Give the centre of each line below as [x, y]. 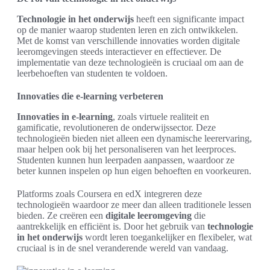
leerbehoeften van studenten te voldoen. [92, 73]
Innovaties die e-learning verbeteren [90, 96]
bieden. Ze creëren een [61, 215]
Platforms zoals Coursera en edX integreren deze [109, 194]
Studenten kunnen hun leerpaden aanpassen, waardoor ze [126, 160]
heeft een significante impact [189, 19]
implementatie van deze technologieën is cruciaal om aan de [130, 62]
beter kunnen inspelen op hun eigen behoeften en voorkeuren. [134, 171]
